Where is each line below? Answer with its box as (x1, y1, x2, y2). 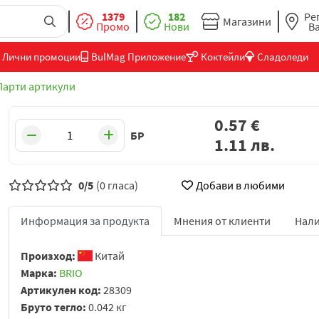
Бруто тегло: (21, 300, 88, 315)
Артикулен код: (21, 283, 103, 298)
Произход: (21, 249, 78, 263)
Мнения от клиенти (174, 214, 271, 229)
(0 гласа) (96, 178, 138, 193)
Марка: (21, 266, 59, 281)
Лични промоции (2, 50, 80, 64)
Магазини (223, 14, 271, 28)
